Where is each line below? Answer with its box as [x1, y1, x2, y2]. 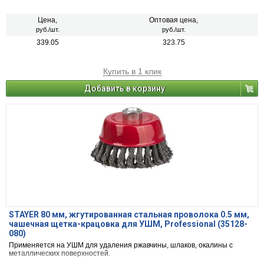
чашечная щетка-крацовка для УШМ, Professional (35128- [9, 219, 247, 229]
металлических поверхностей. [9, 249, 110, 258]
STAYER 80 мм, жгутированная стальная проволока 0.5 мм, [9, 210, 249, 220]
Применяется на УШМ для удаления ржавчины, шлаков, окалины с [9, 241, 233, 250]
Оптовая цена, [149, 16, 198, 25]
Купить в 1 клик [103, 67, 161, 77]
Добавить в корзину [84, 84, 165, 94]
